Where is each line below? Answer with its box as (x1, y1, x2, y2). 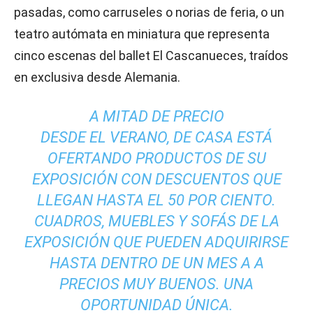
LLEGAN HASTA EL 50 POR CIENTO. (37, 191, 276, 209)
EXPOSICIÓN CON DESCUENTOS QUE (31, 170, 282, 188)
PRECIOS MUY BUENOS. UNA (59, 275, 254, 293)
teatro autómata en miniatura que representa (14, 27, 270, 41)
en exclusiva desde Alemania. (14, 70, 180, 85)
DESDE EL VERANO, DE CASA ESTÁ (41, 129, 272, 146)
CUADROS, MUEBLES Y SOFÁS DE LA (34, 212, 279, 230)
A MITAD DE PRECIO (89, 108, 224, 125)
